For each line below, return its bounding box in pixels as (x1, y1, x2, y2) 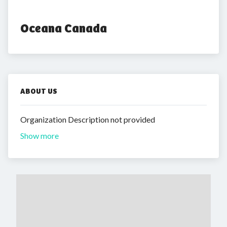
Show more (20, 131, 59, 140)
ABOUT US (20, 87, 57, 96)
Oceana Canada (20, 21, 107, 36)
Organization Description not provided (20, 115, 155, 124)
